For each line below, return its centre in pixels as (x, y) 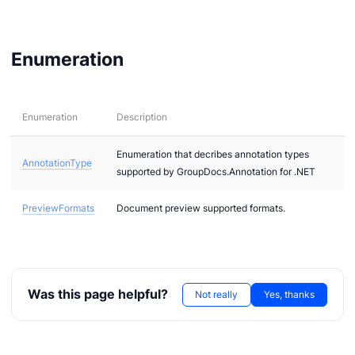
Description (142, 116)
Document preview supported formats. (201, 208)
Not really (217, 294)
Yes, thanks (290, 294)
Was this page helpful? (97, 295)
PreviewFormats (58, 208)
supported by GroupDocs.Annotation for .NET (216, 171)
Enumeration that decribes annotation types (213, 154)
